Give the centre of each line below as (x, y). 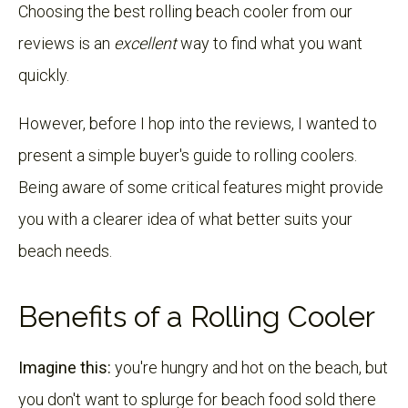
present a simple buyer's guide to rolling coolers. (188, 155)
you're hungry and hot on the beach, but (250, 367)
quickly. (46, 75)
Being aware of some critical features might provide (201, 187)
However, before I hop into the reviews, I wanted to (198, 123)
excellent (145, 43)
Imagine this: (65, 367)
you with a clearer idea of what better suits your (185, 219)
